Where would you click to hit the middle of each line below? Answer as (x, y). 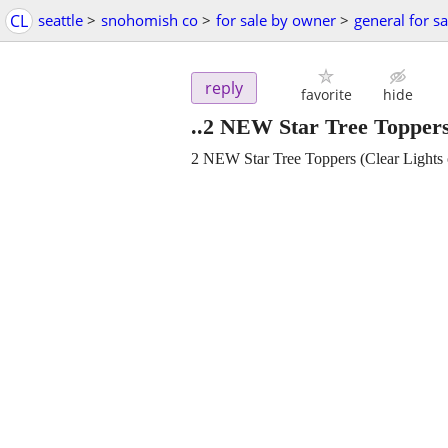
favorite (326, 95)
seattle (60, 20)
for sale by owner (276, 20)
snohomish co (149, 20)
